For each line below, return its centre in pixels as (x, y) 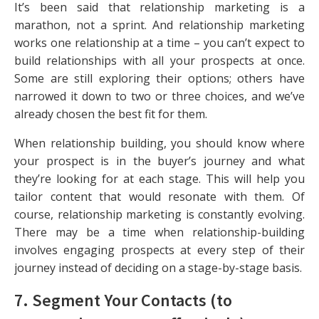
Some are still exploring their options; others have (159, 78)
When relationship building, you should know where (159, 143)
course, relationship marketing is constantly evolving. (159, 214)
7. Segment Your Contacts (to (123, 300)
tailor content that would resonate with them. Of (159, 196)
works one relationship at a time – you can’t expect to (159, 42)
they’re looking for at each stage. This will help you (159, 178)
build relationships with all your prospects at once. (159, 60)
